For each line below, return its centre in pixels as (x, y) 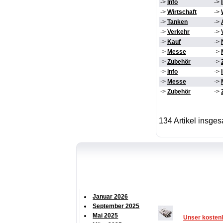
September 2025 (116, 206)
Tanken (177, 22)
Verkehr (178, 32)
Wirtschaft (182, 12)
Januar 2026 (111, 197)
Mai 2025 (106, 216)
